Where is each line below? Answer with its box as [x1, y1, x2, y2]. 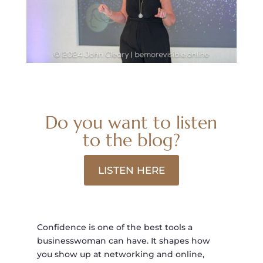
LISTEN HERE [97, 164, 165, 177]
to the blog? [82, 129, 180, 151]
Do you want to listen [45, 112, 218, 133]
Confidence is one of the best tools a [36, 222, 193, 233]
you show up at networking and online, [36, 249, 204, 260]
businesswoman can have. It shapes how [36, 235, 210, 247]
